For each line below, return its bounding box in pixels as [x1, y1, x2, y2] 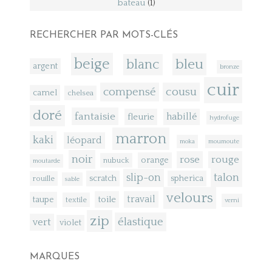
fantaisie [74, 110, 115, 122]
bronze [219, 63, 239, 70]
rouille [33, 174, 55, 183]
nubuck [103, 155, 130, 165]
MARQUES [30, 251, 80, 262]
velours [166, 189, 214, 206]
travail [127, 194, 156, 205]
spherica [171, 173, 204, 183]
